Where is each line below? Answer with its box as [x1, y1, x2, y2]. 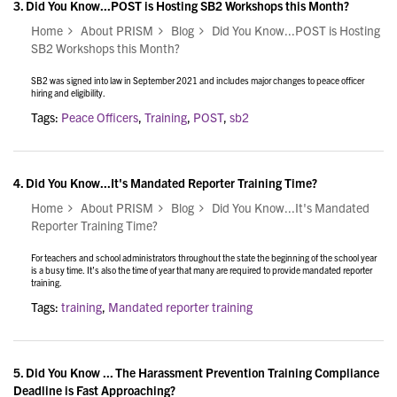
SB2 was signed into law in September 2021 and [31, 74, 214, 87]
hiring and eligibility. [31, 87, 105, 99]
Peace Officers [61, 109, 138, 126]
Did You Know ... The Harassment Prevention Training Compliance [26, 364, 379, 381]
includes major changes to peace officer [214, 74, 364, 87]
